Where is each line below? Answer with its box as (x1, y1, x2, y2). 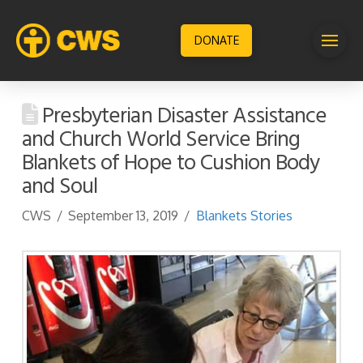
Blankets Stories (195, 207, 293, 224)
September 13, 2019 (68, 207, 179, 224)
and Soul (21, 169, 98, 205)
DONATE (194, 33, 239, 47)
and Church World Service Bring (21, 122, 301, 158)
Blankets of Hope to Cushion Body (21, 146, 320, 181)
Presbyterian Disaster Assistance (36, 99, 327, 135)
